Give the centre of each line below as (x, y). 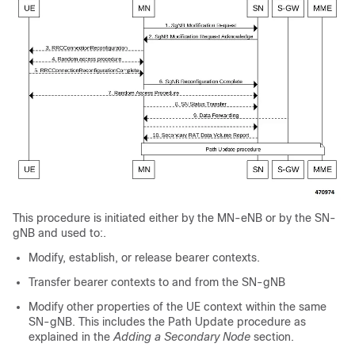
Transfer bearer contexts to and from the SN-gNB (157, 282)
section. (272, 337)
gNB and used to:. (59, 233)
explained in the (71, 337)
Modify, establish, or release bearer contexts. (144, 258)
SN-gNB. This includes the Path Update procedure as (167, 322)
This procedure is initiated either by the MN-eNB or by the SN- (174, 218)
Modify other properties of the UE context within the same (177, 307)
